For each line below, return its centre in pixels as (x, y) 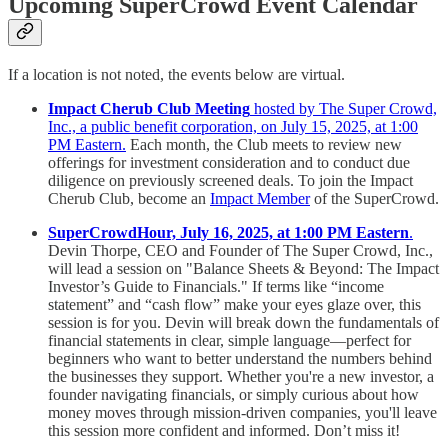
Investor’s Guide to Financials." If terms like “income (216, 287)
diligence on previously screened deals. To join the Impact (230, 181)
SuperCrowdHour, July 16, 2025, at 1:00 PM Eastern (228, 233)
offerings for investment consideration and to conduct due (229, 163)
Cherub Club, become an (129, 199)
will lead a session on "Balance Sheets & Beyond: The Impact (243, 269)
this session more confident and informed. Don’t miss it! (224, 431)
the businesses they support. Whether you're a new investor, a (241, 377)
